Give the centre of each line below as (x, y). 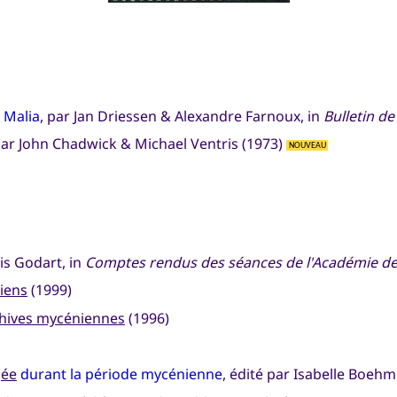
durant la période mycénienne (121, 374)
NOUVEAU (307, 145)
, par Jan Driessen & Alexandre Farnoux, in (181, 116)
